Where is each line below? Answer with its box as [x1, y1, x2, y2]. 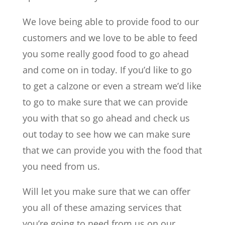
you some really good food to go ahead [22, 47, 189, 60]
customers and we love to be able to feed [22, 31, 197, 44]
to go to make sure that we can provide [22, 95, 188, 108]
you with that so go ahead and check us [22, 111, 190, 124]
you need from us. [22, 160, 100, 172]
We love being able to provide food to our [22, 15, 199, 28]
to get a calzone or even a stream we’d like [22, 79, 201, 92]
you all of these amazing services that [22, 201, 181, 213]
